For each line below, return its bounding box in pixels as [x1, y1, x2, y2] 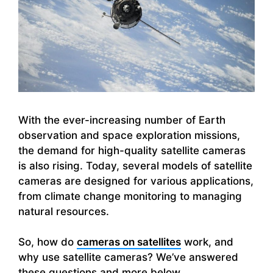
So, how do [18, 236, 77, 249]
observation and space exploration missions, [18, 129, 240, 141]
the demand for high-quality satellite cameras [18, 144, 246, 157]
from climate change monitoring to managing [18, 190, 242, 202]
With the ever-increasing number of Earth [18, 113, 225, 126]
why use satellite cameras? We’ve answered [18, 251, 238, 264]
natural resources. [18, 205, 109, 218]
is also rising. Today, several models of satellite [18, 159, 252, 172]
